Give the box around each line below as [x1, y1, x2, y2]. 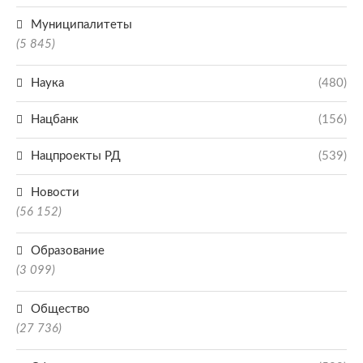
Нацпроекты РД [31, 150, 121, 162]
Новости [31, 186, 79, 199]
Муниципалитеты [31, 19, 132, 31]
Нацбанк [31, 113, 79, 126]
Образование [31, 245, 105, 257]
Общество [31, 303, 90, 315]
